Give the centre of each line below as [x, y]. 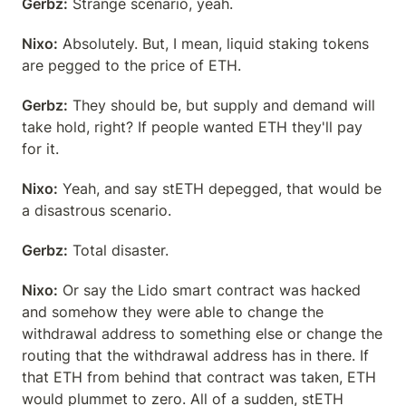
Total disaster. [118, 250]
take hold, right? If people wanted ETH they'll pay [192, 127]
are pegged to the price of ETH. [131, 65]
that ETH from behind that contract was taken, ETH [199, 377]
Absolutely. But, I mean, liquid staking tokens [213, 43]
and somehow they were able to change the [173, 312]
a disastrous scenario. [97, 210]
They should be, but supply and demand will [222, 105]
